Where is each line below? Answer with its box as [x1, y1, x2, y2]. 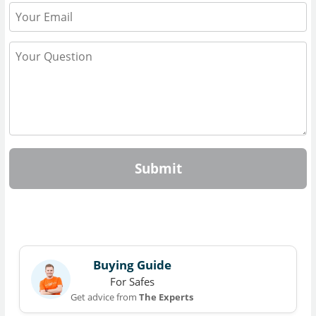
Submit [134, 159, 182, 178]
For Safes [109, 274, 154, 288]
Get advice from [71, 290, 140, 303]
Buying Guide [92, 255, 171, 273]
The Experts [139, 290, 194, 303]
